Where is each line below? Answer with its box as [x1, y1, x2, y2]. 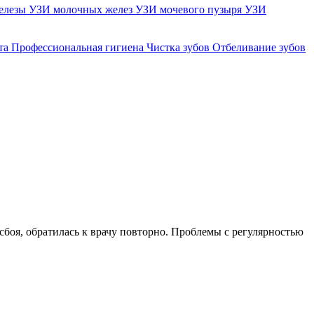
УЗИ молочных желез [29, 4, 135, 16]
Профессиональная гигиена [11, 41, 146, 54]
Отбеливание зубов [212, 41, 306, 54]
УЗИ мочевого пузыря [135, 4, 245, 16]
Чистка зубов [146, 41, 212, 54]
